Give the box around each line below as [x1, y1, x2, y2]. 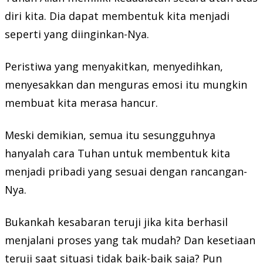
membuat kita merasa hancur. [5, 95, 158, 110]
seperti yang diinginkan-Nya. [5, 26, 149, 41]
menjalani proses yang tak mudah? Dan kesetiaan [5, 232, 255, 247]
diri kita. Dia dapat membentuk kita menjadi [5, 8, 230, 23]
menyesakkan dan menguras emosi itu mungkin [5, 77, 247, 92]
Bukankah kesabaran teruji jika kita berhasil [5, 214, 228, 229]
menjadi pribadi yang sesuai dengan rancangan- [5, 164, 247, 178]
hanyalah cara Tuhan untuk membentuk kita [5, 146, 230, 160]
